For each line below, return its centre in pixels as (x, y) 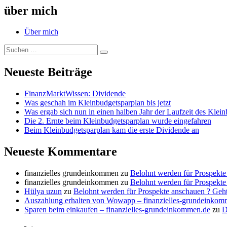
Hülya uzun (43, 192)
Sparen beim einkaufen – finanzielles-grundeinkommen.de (117, 210)
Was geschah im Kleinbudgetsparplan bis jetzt (98, 103)
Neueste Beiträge (48, 72)
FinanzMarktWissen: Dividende (75, 94)
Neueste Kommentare (61, 152)
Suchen (115, 56)
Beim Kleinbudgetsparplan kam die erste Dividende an (112, 130)
